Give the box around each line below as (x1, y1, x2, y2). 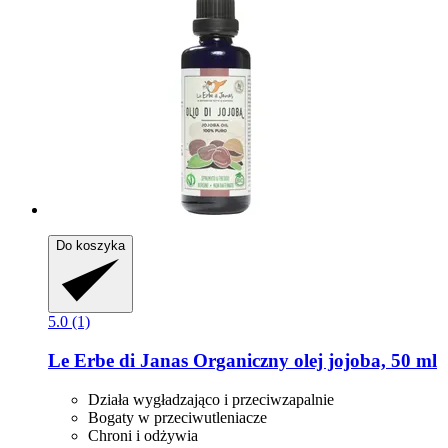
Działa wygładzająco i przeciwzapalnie (88, 390, 334, 408)
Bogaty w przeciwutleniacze (88, 408, 267, 426)
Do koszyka (56, 238, 125, 254)
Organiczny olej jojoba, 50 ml (188, 350, 437, 372)
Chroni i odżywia (88, 426, 198, 444)
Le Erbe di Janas (48, 350, 188, 372)
